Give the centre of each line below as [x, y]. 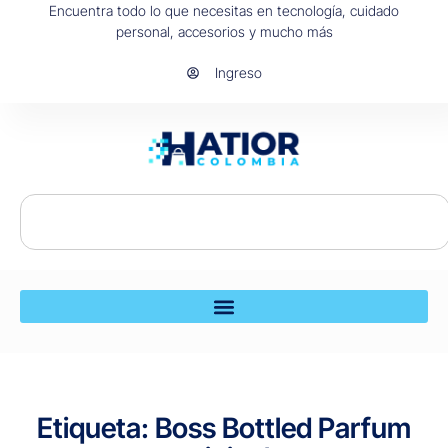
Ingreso [238, 72]
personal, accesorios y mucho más [224, 31]
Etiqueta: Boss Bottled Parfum [224, 428]
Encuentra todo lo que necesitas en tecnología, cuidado [224, 10]
